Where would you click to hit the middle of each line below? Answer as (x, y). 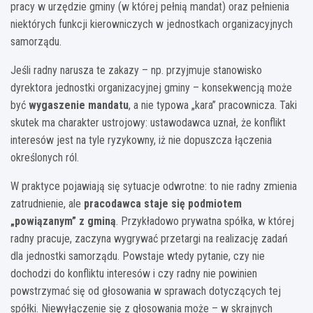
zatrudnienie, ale (47, 203)
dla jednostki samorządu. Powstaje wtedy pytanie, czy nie (138, 256)
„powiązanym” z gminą (63, 221)
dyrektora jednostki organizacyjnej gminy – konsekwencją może (151, 87)
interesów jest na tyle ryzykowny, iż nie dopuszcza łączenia (141, 140)
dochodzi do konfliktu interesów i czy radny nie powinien (134, 273)
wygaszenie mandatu (79, 105)
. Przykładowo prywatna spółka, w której (205, 221)
